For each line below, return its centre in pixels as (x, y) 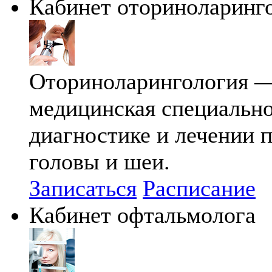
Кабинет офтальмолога (142, 215)
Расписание (199, 189)
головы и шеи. (100, 162)
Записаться (83, 189)
